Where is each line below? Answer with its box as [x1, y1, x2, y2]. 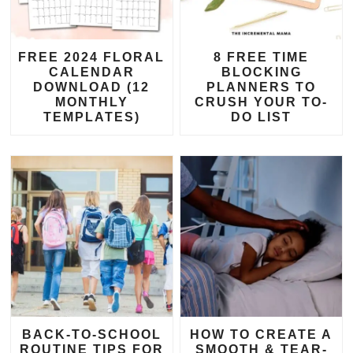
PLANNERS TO [206, 80, 316, 94]
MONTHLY [54, 95, 128, 109]
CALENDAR [48, 65, 135, 79]
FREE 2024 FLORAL [18, 50, 165, 64]
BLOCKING [221, 65, 302, 79]
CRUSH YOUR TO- [195, 95, 328, 109]
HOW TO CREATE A [190, 328, 333, 342]
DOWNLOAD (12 [33, 80, 150, 94]
